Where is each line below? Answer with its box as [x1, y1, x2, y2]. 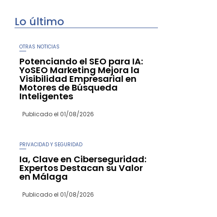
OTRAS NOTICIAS [19, 43, 60, 50]
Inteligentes [19, 90, 73, 102]
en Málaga [19, 170, 68, 183]
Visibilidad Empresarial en [19, 72, 137, 85]
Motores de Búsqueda [19, 81, 118, 93]
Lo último [15, 14, 64, 29]
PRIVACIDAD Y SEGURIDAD [19, 140, 82, 148]
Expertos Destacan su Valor [19, 161, 143, 174]
